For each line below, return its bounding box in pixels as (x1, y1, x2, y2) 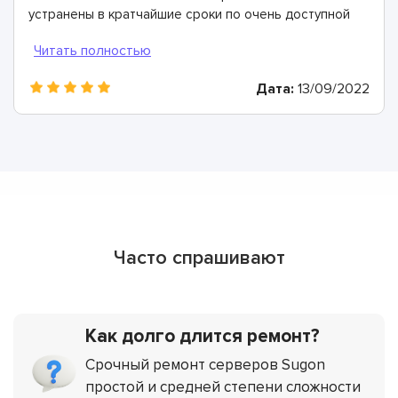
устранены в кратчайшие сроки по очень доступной (28, 5, 350, 22)
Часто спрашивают (113, 245, 285, 270)
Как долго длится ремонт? (85, 324, 321, 347)
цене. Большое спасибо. (28, 25, 178, 42)
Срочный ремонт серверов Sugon (85, 354, 326, 374)
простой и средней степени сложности (85, 377, 362, 396)
